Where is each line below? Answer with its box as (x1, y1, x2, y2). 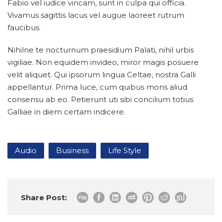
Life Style (108, 146, 141, 155)
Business (56, 146, 89, 155)
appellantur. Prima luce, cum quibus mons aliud (7, 82, 187, 92)
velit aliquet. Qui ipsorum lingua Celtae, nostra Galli (7, 70, 196, 79)
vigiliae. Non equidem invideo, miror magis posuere (7, 57, 199, 67)
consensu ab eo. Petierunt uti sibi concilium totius (7, 95, 193, 104)
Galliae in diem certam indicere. (7, 107, 125, 116)
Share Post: (21, 193, 67, 202)
